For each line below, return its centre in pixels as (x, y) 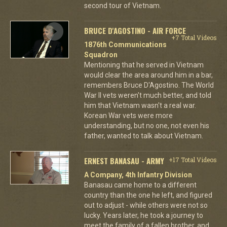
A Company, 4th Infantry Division (138, 175)
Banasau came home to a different (140, 185)
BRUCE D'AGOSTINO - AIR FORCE (135, 30)
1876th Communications (125, 45)
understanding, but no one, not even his (146, 126)
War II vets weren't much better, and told (147, 95)
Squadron (101, 55)
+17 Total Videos (193, 160)
